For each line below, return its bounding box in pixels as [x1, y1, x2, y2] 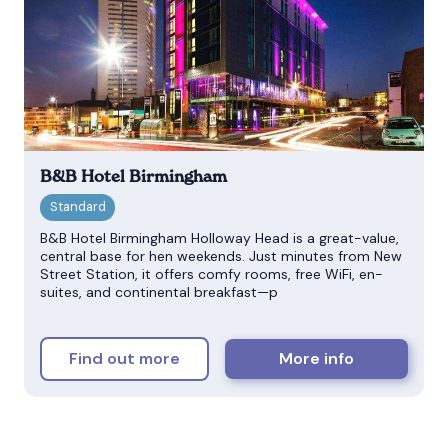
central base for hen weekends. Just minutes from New [40, 246, 402, 265]
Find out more [69, 348, 181, 370]
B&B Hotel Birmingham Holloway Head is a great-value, [40, 228, 399, 247]
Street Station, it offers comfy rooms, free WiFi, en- [40, 264, 383, 283]
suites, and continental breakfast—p [40, 282, 278, 301]
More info [279, 348, 355, 370]
